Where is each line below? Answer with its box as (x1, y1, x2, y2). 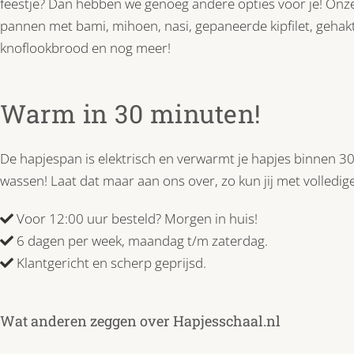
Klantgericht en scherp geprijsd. (13, 253, 206, 272)
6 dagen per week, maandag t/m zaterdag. (13, 231, 268, 250)
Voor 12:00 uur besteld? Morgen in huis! (13, 209, 258, 228)
